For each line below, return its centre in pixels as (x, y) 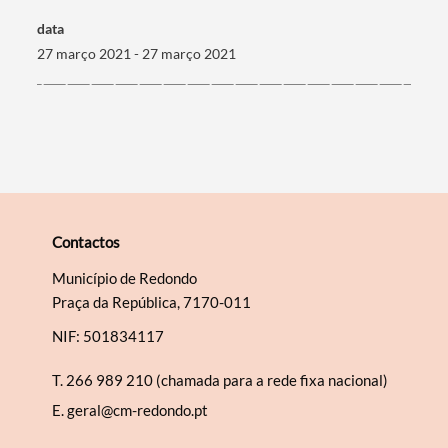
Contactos (86, 241)
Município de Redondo (125, 277)
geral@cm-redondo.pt (138, 409)
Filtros (77, 223)
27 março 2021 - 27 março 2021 (137, 53)
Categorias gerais (120, 99)
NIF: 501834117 (108, 335)
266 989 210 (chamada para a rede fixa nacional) (227, 379)
